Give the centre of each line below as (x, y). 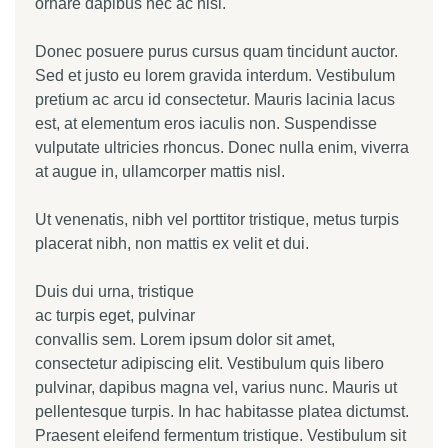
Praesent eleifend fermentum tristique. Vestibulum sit (220, 435)
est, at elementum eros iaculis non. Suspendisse (206, 123)
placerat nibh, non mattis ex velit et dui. (172, 243)
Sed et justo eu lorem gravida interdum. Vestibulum (215, 75)
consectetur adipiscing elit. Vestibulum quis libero (209, 363)
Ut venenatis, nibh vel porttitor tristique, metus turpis (217, 219)
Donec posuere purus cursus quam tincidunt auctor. (216, 51)
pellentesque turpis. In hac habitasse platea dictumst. (222, 411)
